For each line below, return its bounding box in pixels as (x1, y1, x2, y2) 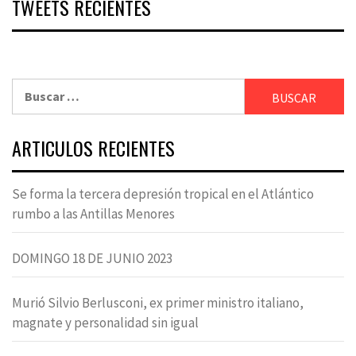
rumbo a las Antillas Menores (12, 204, 175, 222)
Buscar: (11, 79, 54, 95)
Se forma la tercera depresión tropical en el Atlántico (12, 184, 314, 203)
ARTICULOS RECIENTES (12, 133, 175, 162)
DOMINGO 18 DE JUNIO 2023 (12, 249, 172, 267)
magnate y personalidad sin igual (12, 313, 199, 331)
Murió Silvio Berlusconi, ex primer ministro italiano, (12, 293, 304, 311)
